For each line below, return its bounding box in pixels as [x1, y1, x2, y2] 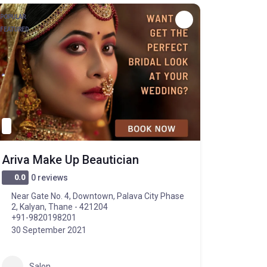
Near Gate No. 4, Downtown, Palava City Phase [11, 191, 184, 201]
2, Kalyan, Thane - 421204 [11, 202, 108, 212]
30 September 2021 [11, 225, 86, 235]
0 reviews [30, 173, 68, 182]
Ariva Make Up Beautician [1, 153, 139, 167]
